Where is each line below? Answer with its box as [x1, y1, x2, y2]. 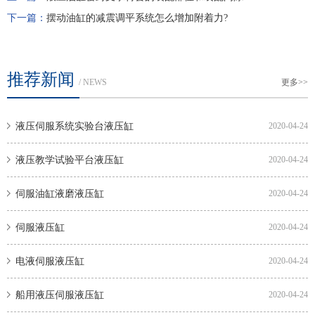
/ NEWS [79, 77, 107, 88]
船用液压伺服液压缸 [15, 290, 104, 301]
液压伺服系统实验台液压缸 [15, 121, 134, 132]
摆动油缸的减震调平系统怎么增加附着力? [46, 13, 228, 24]
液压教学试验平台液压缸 [15, 155, 124, 166]
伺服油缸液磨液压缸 [15, 188, 104, 200]
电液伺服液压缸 [15, 256, 84, 267]
